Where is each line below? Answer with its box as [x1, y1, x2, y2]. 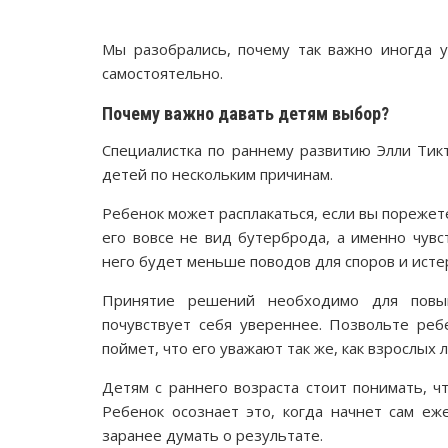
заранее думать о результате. [102, 424, 323, 445]
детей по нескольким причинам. [102, 163, 333, 184]
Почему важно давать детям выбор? [102, 102, 389, 124]
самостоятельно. [102, 62, 223, 83]
